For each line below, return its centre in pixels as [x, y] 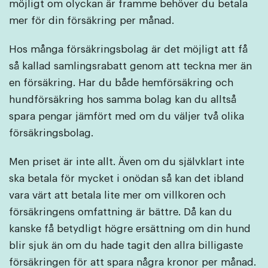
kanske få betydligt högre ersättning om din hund [130, 229]
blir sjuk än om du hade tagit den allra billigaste [126, 246]
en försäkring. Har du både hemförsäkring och [121, 83]
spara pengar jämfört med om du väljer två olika [127, 117]
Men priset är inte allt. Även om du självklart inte [127, 162]
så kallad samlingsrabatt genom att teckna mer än [130, 66]
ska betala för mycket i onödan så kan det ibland [127, 179]
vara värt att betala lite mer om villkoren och [117, 196]
